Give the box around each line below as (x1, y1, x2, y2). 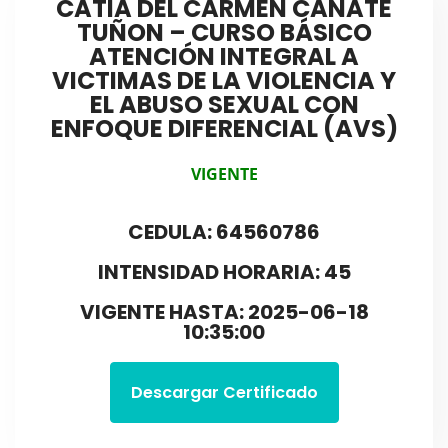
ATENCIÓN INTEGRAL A (89, 39, 359, 73)
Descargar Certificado (130, 381, 318, 405)
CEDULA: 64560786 (128, 218, 320, 247)
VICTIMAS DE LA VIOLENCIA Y (52, 63, 396, 97)
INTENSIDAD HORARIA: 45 (97, 258, 351, 287)
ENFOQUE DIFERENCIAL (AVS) (50, 111, 398, 145)
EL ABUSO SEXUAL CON (89, 87, 359, 121)
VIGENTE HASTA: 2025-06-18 (79, 298, 369, 327)
